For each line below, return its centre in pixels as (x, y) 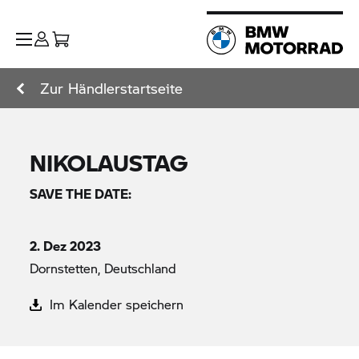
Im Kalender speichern (115, 304)
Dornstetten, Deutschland (103, 268)
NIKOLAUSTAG (109, 162)
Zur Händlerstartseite (111, 88)
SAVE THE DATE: (81, 194)
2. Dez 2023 (66, 246)
